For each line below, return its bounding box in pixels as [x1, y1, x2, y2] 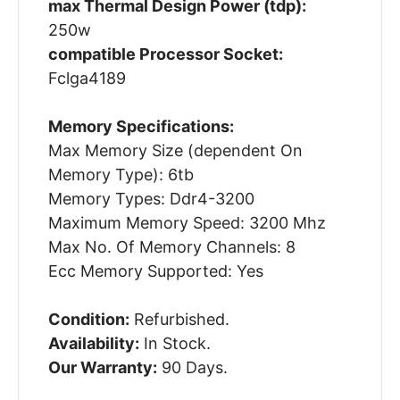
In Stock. [138, 334, 211, 354]
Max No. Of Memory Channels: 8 [47, 237, 296, 257]
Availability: [47, 334, 139, 354]
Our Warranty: [47, 358, 157, 378]
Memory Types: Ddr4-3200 [47, 189, 254, 209]
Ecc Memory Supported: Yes [47, 262, 263, 281]
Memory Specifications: [47, 117, 234, 137]
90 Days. [156, 358, 228, 378]
